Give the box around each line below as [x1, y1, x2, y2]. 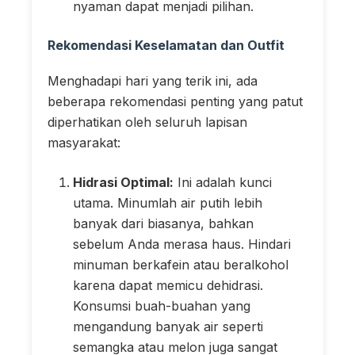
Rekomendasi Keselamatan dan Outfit [48, 36, 284, 53]
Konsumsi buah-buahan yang [73, 297, 250, 314]
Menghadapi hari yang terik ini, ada [48, 72, 258, 89]
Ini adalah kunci [174, 174, 272, 190]
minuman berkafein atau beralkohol [73, 256, 288, 273]
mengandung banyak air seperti [73, 318, 263, 334]
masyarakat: [48, 134, 120, 151]
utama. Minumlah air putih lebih [73, 194, 262, 211]
